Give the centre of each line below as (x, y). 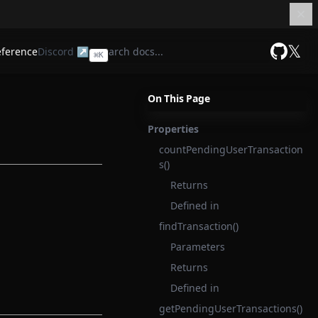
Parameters (198, 247)
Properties (173, 129)
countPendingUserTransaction (231, 149)
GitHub (289, 67)
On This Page (179, 98)
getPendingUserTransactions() (231, 308)
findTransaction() (199, 226)
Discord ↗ (63, 51)
